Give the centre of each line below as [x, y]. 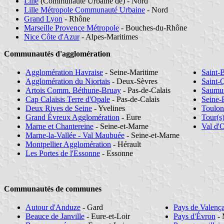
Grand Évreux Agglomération [72, 117]
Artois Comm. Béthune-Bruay [73, 90]
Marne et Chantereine [59, 126]
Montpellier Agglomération [68, 144]
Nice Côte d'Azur [52, 37]
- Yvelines [108, 108]
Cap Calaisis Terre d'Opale [68, 99]
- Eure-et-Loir [107, 216]
